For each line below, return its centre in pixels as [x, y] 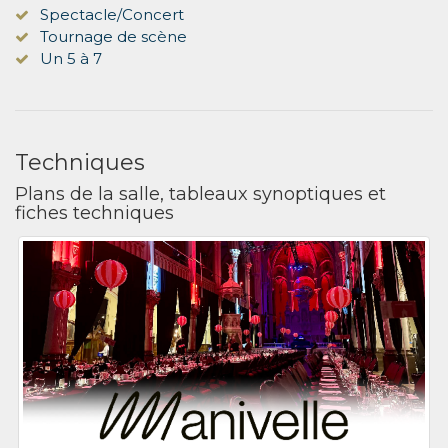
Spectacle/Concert [112, 14]
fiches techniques [94, 212]
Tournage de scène [113, 36]
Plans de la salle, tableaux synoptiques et [200, 193]
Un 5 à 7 [71, 58]
